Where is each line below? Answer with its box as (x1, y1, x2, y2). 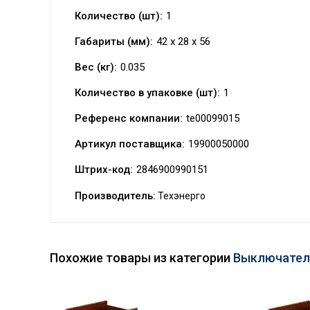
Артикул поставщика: (75, 138, 185, 150)
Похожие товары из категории (50, 250, 233, 265)
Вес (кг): (75, 61, 117, 73)
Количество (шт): (75, 10, 163, 22)
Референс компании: (75, 112, 183, 125)
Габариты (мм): (75, 35, 153, 48)
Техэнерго (156, 190, 206, 201)
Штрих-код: (75, 163, 133, 176)
